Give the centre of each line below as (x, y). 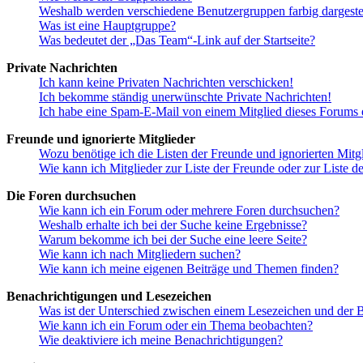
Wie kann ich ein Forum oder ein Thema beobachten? (176, 326)
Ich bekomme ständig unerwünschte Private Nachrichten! (185, 97)
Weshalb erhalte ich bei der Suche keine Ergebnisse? (173, 225)
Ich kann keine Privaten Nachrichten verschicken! (166, 83)
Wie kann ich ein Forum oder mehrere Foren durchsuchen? (189, 211)
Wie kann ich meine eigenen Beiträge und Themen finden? (189, 269)
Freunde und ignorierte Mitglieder (101, 139)
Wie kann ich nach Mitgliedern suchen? (140, 254)
